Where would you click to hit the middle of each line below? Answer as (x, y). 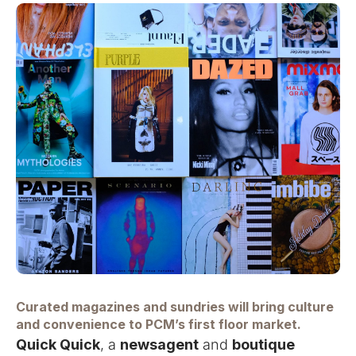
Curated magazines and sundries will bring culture (175, 307)
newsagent (159, 345)
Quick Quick (58, 345)
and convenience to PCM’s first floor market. (159, 325)
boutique (263, 345)
